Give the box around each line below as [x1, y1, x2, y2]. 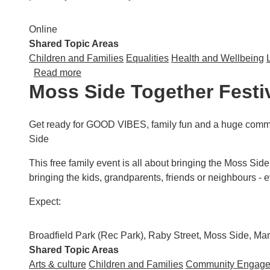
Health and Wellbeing [171, 53, 264, 63]
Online [29, 24, 57, 34]
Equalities [126, 53, 169, 63]
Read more [34, 67, 81, 78]
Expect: [29, 196, 61, 207]
